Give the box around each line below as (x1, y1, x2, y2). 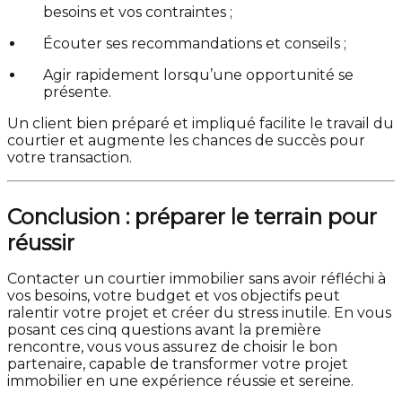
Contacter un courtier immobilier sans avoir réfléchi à (7, 270, 386, 288)
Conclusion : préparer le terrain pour (7, 204, 377, 231)
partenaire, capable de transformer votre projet (7, 355, 348, 373)
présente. (43, 83, 111, 101)
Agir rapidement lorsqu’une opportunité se (43, 66, 354, 84)
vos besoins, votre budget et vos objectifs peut (7, 287, 340, 305)
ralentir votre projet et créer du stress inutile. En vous (7, 304, 391, 322)
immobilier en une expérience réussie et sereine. (7, 372, 354, 390)
